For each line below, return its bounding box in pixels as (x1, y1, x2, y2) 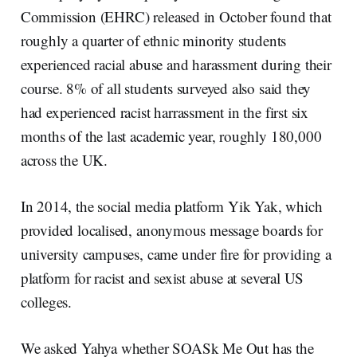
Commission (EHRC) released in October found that (20, 6, 331, 26)
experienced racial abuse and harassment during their (20, 53, 331, 74)
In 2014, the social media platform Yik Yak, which (20, 195, 323, 216)
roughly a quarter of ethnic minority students (20, 29, 287, 50)
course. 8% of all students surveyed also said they (20, 77, 312, 98)
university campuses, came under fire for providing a (20, 243, 331, 264)
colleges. (20, 291, 72, 312)
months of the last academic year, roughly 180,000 (20, 125, 322, 146)
